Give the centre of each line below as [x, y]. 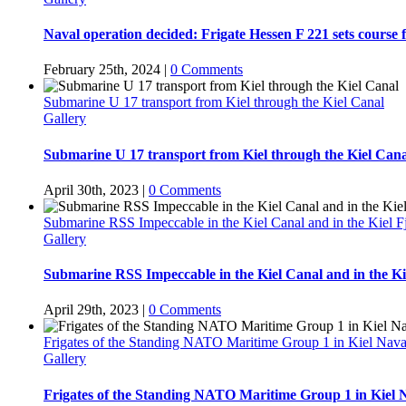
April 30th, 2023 [91, 189]
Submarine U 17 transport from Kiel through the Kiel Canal [214, 102]
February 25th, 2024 [102, 70]
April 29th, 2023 [91, 310]
